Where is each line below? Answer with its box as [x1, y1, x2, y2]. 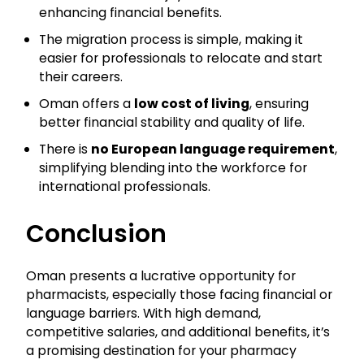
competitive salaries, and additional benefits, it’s [26, 323, 330, 342]
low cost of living [134, 94, 249, 114]
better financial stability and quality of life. [39, 113, 305, 132]
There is [39, 140, 91, 159]
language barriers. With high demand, [26, 304, 261, 323]
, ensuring [249, 94, 309, 114]
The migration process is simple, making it [39, 30, 303, 50]
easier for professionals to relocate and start [39, 49, 323, 68]
